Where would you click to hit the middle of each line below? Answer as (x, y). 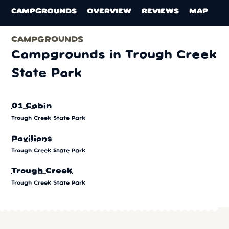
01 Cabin (32, 107)
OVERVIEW (109, 12)
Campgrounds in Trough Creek (114, 55)
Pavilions (32, 139)
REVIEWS (161, 12)
